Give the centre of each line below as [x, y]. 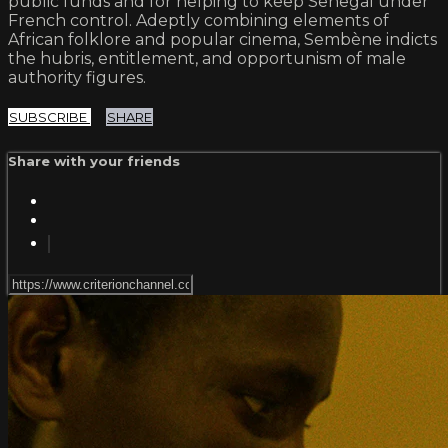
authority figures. [77, 78]
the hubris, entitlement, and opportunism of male [207, 59]
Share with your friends [94, 161]
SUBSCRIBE [49, 117]
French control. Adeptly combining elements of [198, 21]
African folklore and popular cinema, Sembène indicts [222, 40]
